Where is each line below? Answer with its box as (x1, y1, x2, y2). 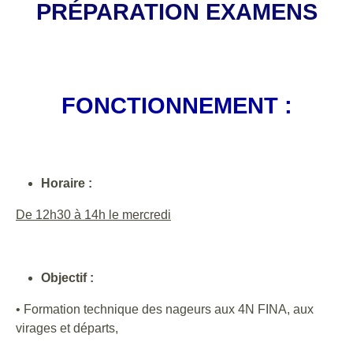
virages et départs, (16, 321, 118, 335)
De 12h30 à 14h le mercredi (16, 207, 171, 221)
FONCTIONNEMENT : (61, 92, 292, 118)
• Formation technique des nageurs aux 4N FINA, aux (16, 302, 314, 316)
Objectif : (41, 270, 94, 284)
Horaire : (41, 176, 92, 190)
